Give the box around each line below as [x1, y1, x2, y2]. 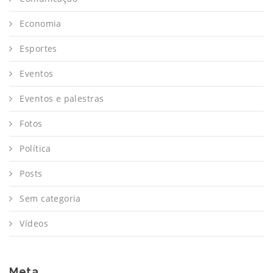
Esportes [19, 43, 57, 54]
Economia [19, 18, 62, 29]
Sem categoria [19, 193, 81, 204]
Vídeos [19, 218, 48, 229]
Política [19, 143, 51, 154]
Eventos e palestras [19, 93, 104, 104]
